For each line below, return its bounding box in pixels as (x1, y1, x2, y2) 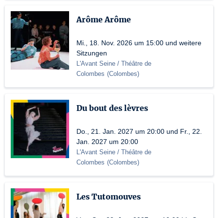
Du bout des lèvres (76, 103, 148, 113)
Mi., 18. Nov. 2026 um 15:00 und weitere (76, 39, 201, 47)
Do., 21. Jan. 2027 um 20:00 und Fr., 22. (76, 127, 202, 135)
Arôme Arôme (76, 15, 131, 24)
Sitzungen (76, 49, 107, 57)
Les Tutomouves (76, 192, 141, 201)
